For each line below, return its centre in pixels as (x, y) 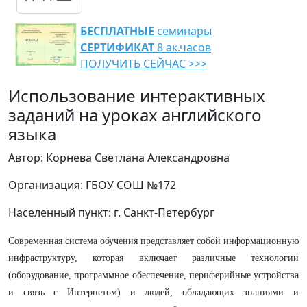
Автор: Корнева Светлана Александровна (119, 158)
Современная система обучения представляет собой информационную (153, 241)
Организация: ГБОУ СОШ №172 (92, 185)
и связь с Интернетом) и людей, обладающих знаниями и (153, 292)
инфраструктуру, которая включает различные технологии (153, 258)
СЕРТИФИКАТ (117, 47)
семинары (183, 31)
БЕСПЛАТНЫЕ (117, 31)
